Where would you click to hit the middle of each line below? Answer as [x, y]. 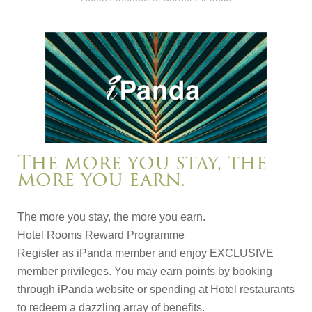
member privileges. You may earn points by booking [145, 272]
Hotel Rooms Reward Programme [101, 235]
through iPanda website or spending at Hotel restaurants [156, 290]
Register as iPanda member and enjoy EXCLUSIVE [146, 253]
